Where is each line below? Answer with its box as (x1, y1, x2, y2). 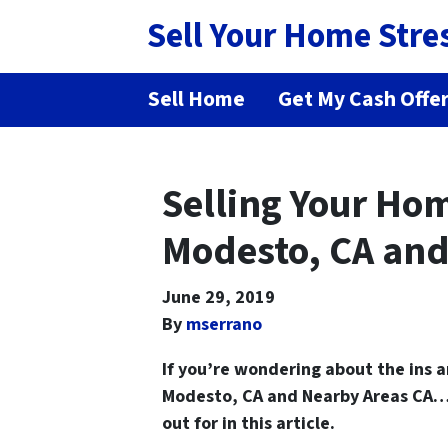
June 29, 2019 (162, 284, 275, 310)
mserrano (186, 311, 262, 337)
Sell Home (148, 83, 246, 115)
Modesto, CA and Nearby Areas (162, 383, 408, 409)
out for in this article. (162, 410, 335, 436)
